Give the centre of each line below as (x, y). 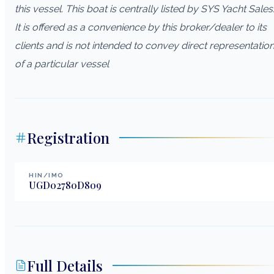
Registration (68, 137)
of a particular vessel (62, 64)
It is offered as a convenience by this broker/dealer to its (141, 27)
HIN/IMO (46, 175)
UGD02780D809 (65, 185)
